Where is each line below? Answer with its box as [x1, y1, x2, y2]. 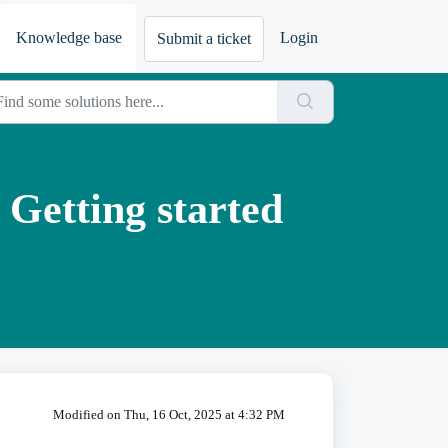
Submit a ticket [157, 30, 251, 48]
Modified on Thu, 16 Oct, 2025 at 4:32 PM [52, 407, 285, 422]
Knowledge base [16, 29, 122, 46]
